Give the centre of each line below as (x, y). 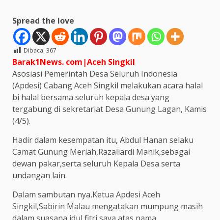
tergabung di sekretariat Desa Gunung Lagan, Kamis (110, 109)
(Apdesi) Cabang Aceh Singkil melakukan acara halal (108, 85)
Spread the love (43, 20)
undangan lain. (40, 175)
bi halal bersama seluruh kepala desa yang (91, 97)
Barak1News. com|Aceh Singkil (74, 62)
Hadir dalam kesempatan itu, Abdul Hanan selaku (103, 140)
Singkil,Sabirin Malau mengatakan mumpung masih (108, 206)
